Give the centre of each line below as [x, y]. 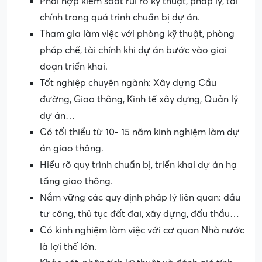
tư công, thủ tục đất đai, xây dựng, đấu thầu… [139, 214]
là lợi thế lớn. [68, 247]
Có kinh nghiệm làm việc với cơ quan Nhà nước [142, 231]
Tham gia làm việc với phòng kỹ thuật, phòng [137, 34]
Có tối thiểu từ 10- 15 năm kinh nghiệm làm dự [139, 132]
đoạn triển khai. [74, 67]
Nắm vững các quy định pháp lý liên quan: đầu [140, 198]
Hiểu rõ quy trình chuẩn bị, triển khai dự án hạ [138, 165]
